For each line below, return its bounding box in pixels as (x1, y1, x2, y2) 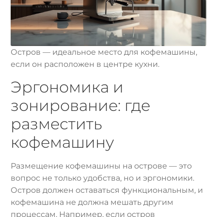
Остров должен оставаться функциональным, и (11, 185, 203, 195)
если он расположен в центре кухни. (11, 59, 160, 69)
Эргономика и (11, 77, 124, 96)
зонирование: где (11, 95, 151, 115)
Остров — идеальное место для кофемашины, (11, 47, 198, 57)
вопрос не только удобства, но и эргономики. (11, 173, 195, 183)
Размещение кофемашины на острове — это (11, 161, 192, 170)
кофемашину (11, 132, 114, 152)
